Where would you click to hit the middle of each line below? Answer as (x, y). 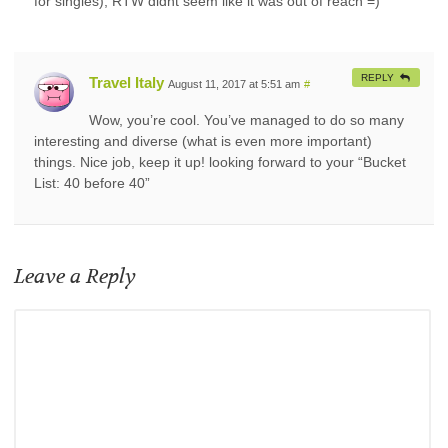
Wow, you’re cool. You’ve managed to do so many (246, 119)
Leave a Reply (75, 276)
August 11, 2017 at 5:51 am (234, 83)
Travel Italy (126, 82)
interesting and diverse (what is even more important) (203, 140)
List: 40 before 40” (92, 182)
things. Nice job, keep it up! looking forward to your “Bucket (220, 161)
